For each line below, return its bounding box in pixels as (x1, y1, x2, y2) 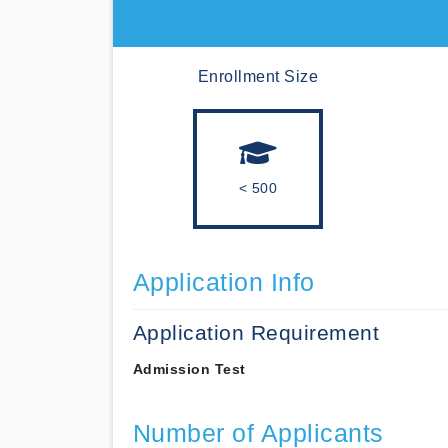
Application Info (132, 269, 315, 296)
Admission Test (132, 361, 246, 377)
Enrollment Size (197, 68, 319, 85)
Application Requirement (132, 321, 379, 344)
